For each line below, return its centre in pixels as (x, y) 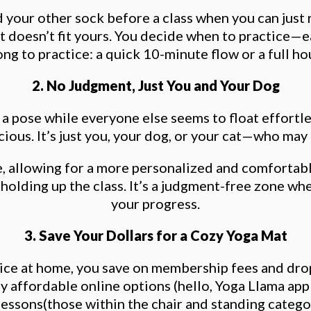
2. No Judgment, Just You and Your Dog (155, 85)
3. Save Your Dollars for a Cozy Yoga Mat (155, 235)
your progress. (155, 203)
